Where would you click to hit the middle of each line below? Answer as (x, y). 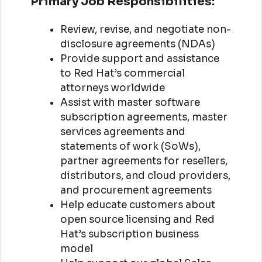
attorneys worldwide (112, 88)
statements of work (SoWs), (130, 146)
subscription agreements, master (144, 117)
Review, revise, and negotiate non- (145, 29)
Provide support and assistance (139, 58)
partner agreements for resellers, (144, 161)
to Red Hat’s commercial (122, 73)
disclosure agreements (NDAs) (137, 44)
